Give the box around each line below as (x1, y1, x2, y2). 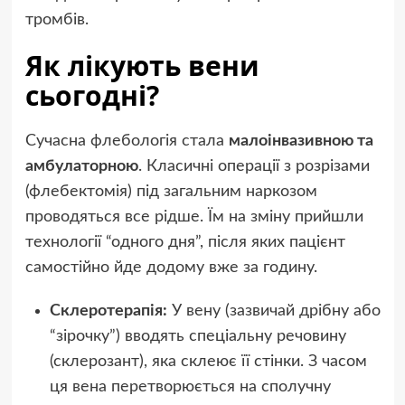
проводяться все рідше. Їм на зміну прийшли (24, 208, 363, 225)
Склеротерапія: (49, 302, 167, 319)
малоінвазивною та (228, 132, 373, 149)
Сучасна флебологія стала (24, 132, 229, 149)
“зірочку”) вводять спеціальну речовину (49, 327, 346, 344)
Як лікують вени (24, 46, 259, 84)
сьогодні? (24, 76, 159, 114)
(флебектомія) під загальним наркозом (24, 183, 317, 200)
